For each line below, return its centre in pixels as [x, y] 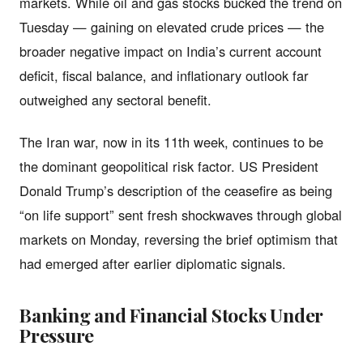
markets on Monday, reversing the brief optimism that [179, 239]
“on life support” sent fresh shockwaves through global [181, 214]
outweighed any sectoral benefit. [115, 99]
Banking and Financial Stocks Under [172, 314]
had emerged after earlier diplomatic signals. [153, 263]
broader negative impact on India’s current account [171, 51]
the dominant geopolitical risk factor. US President [169, 166]
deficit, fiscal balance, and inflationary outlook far [164, 75]
